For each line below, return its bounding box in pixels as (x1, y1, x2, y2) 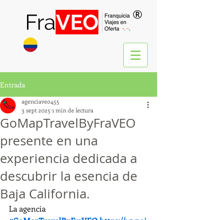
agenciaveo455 (22, 97, 59, 105)
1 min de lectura (52, 106, 93, 114)
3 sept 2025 (22, 106, 51, 114)
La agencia (9, 203, 48, 214)
